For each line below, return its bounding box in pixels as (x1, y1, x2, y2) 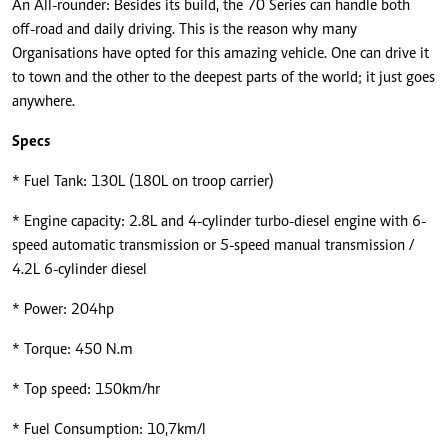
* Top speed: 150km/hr (12, 381, 160, 398)
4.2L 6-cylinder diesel (12, 261, 147, 278)
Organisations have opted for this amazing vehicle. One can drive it (12, 45, 429, 62)
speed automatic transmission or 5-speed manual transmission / (12, 237, 414, 254)
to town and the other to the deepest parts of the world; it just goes (12, 69, 435, 86)
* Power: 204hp (12, 301, 114, 318)
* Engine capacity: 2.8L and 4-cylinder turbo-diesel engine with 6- (12, 213, 426, 230)
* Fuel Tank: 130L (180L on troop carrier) (12, 173, 274, 190)
